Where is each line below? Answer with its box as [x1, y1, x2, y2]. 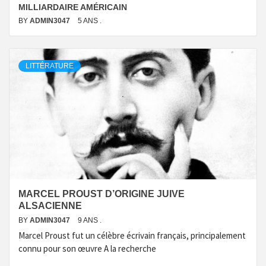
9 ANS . [78, 216, 102, 224]
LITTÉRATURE [26, 62, 74, 70]
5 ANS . [78, 17, 102, 25]
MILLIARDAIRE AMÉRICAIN [18, 2, 127, 12]
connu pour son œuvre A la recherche [18, 243, 156, 254]
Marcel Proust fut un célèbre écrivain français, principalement [18, 230, 246, 241]
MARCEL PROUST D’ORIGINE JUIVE [18, 189, 185, 199]
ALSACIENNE [18, 201, 82, 211]
